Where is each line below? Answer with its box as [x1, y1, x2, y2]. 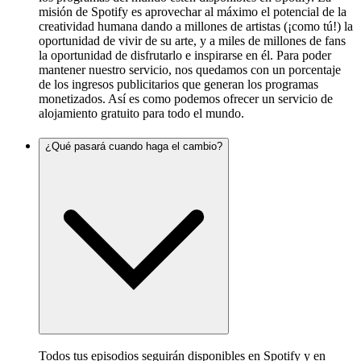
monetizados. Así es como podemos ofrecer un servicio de [39, 91, 333, 106]
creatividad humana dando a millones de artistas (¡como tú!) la [39, 19, 353, 33]
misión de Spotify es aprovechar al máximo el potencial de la [39, 4, 346, 19]
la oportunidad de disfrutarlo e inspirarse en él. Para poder [39, 48, 331, 62]
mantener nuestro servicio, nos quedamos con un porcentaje [39, 62, 341, 77]
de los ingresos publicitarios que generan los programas [39, 77, 318, 91]
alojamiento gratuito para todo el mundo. [39, 106, 244, 120]
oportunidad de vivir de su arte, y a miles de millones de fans [39, 33, 346, 48]
